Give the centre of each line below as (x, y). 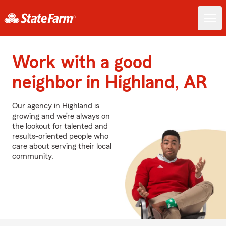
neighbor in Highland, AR (110, 83)
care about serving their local (62, 146)
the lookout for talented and (60, 126)
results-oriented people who (60, 136)
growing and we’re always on (61, 116)
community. (33, 156)
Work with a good (82, 63)
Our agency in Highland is (56, 106)
